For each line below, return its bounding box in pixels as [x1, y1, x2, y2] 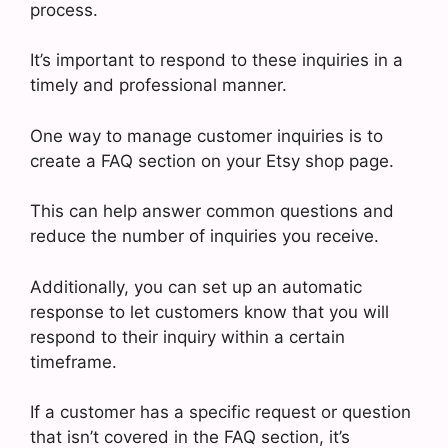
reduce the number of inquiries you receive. [30, 226, 379, 246]
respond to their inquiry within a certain [30, 326, 345, 347]
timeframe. [30, 351, 117, 372]
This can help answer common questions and [30, 201, 394, 221]
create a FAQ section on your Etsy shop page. [30, 150, 394, 171]
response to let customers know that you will [30, 301, 389, 322]
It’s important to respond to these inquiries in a [30, 50, 403, 70]
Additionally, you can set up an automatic [30, 276, 362, 297]
